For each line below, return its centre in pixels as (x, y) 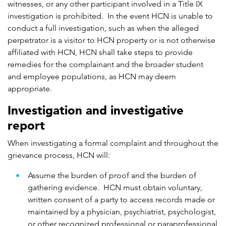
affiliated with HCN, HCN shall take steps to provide (100, 52)
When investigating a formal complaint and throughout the (113, 143)
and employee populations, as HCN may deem (92, 77)
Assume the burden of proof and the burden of (112, 176)
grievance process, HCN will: (59, 155)
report (26, 126)
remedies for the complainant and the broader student (105, 65)
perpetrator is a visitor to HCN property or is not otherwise (111, 40)
